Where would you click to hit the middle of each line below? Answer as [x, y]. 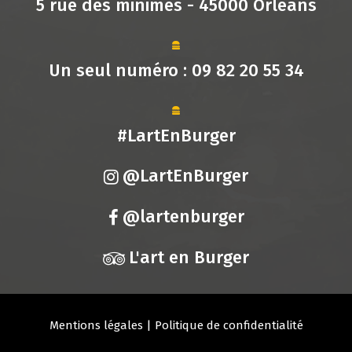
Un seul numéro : [120, 70]
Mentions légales [96, 326]
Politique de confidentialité [229, 326]
